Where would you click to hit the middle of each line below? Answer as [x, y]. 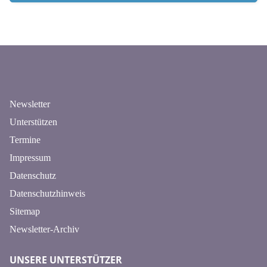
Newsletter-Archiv [44, 229]
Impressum [30, 157]
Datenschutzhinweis [47, 193]
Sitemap [25, 211]
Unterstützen [33, 122]
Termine [25, 139]
